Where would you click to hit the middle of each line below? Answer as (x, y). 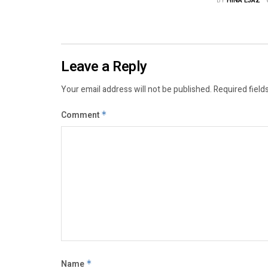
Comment (81, 115)
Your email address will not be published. (136, 90)
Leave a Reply (104, 67)
